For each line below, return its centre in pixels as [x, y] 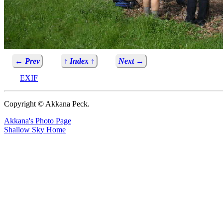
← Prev [27, 61]
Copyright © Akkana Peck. [47, 104]
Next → [131, 61]
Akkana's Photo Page [38, 121]
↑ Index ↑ [79, 61]
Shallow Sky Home [35, 130]
